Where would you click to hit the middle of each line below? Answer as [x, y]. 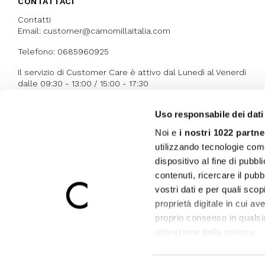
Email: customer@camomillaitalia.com [94, 31]
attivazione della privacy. [206, 232]
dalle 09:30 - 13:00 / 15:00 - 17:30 [83, 83]
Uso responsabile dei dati [209, 114]
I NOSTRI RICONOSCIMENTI [75, 127]
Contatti [34, 20]
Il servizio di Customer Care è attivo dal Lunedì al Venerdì [132, 72]
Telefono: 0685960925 [63, 51]
